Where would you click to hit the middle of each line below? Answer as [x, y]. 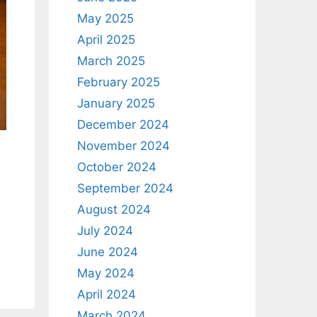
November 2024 [123, 146]
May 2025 [105, 18]
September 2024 [125, 188]
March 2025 [111, 61]
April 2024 [106, 294]
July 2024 [105, 231]
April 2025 [106, 40]
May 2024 [105, 273]
